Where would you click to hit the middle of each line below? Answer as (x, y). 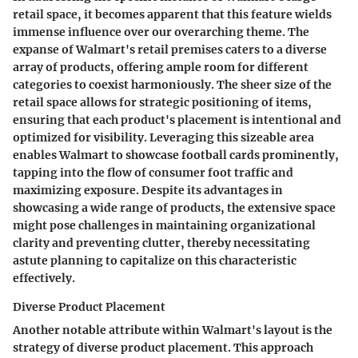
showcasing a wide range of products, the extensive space (174, 208)
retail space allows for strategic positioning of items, (162, 103)
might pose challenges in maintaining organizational (164, 226)
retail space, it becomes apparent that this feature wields (172, 15)
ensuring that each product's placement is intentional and (177, 120)
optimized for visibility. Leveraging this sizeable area (163, 138)
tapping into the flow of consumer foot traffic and (153, 173)
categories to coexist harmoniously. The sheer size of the (172, 85)
